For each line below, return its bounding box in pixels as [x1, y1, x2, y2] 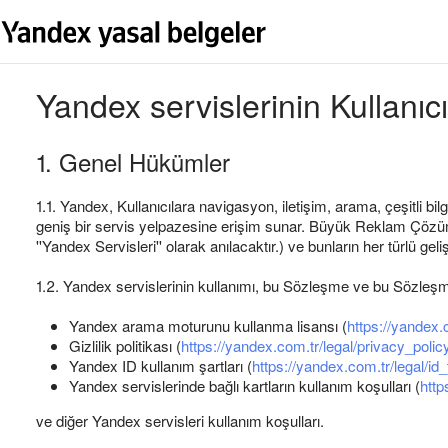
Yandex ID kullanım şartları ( [69, 355, 252, 376]
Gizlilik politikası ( [69, 335, 181, 356]
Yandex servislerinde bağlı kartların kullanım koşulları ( [69, 375, 420, 396]
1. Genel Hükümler [36, 144, 230, 179]
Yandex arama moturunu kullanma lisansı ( [69, 315, 347, 336]
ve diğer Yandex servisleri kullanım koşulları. [36, 410, 324, 431]
